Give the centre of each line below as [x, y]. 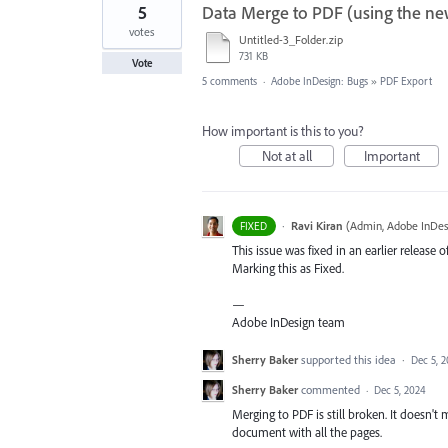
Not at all [286, 156]
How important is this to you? [283, 131]
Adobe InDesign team [288, 322]
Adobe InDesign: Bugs [319, 81]
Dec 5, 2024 [400, 389]
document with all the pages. [307, 431]
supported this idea [350, 359]
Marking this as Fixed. [288, 268]
